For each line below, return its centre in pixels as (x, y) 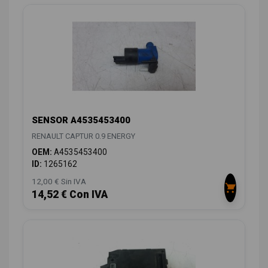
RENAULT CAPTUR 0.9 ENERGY (83, 136)
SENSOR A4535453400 (81, 121)
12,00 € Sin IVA (59, 182)
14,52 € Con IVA (70, 195)
